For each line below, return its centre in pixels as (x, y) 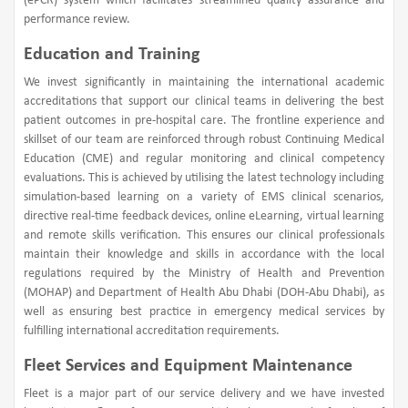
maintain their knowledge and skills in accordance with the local (204, 254)
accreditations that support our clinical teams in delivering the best (204, 101)
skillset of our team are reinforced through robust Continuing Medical (204, 139)
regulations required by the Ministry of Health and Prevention (204, 273)
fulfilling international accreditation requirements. (152, 331)
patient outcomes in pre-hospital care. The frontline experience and (204, 120)
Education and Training (112, 54)
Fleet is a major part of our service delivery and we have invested (204, 393)
